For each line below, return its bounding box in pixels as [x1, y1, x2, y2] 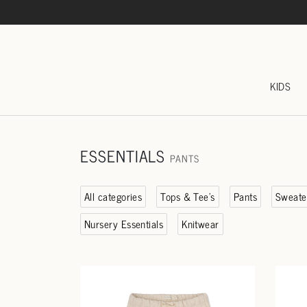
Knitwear [182, 214, 219, 232]
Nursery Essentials [84, 214, 164, 232]
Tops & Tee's [160, 188, 215, 206]
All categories [84, 188, 143, 206]
